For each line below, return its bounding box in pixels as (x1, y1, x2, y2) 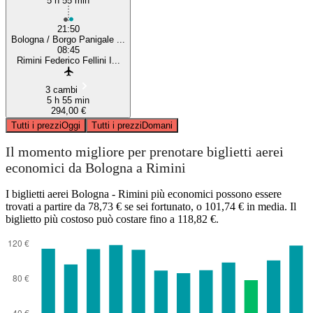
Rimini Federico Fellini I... (16, 54, 120, 66)
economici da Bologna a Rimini (6, 160, 186, 176)
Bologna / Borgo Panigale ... (11, 34, 125, 45)
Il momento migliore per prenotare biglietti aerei (6, 144, 284, 160)
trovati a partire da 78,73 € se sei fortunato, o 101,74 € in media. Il (6, 200, 296, 212)
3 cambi (45, 84, 78, 95)
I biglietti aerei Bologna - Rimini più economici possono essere (6, 187, 282, 200)
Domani (142, 119, 173, 131)
